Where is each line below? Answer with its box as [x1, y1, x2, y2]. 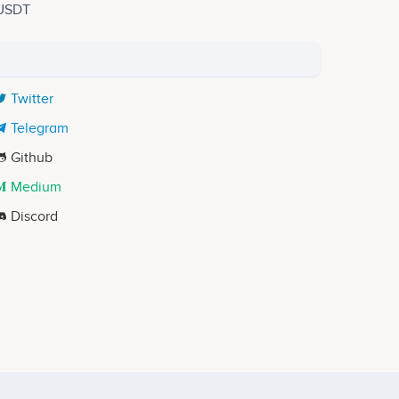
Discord [11, 208, 59, 225]
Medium [11, 178, 62, 196]
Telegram [11, 119, 69, 137]
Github [11, 149, 53, 167]
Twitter [11, 90, 54, 108]
